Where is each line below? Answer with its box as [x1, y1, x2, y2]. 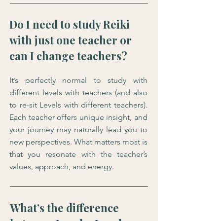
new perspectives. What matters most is [9, 137, 147, 147]
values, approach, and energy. [9, 162, 114, 171]
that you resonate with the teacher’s [9, 149, 147, 159]
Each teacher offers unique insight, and [9, 112, 147, 122]
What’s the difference [10, 200, 119, 215]
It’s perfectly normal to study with [9, 75, 147, 85]
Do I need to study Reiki [9, 17, 130, 32]
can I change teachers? [9, 48, 127, 63]
